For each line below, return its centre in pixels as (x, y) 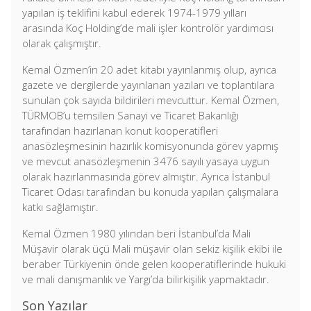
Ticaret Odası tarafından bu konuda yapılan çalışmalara (150, 192)
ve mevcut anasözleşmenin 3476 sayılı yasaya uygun (146, 161)
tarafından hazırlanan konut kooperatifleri (120, 131)
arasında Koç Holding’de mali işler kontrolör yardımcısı (148, 28)
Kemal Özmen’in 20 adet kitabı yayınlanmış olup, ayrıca (149, 69)
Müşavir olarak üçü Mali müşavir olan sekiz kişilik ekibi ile (152, 249)
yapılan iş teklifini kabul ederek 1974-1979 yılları (134, 12)
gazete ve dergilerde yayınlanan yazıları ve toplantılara (148, 85)
